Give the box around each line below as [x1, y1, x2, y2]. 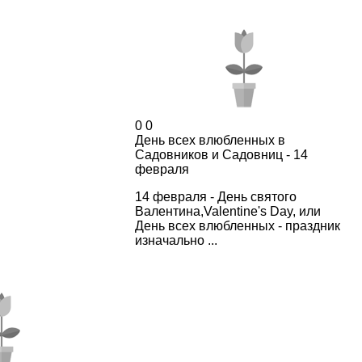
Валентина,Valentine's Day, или [134, 204, 321, 218]
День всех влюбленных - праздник [134, 218, 340, 233]
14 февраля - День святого [134, 189, 297, 204]
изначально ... [134, 233, 217, 247]
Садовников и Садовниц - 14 [134, 147, 308, 162]
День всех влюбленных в [134, 133, 285, 147]
